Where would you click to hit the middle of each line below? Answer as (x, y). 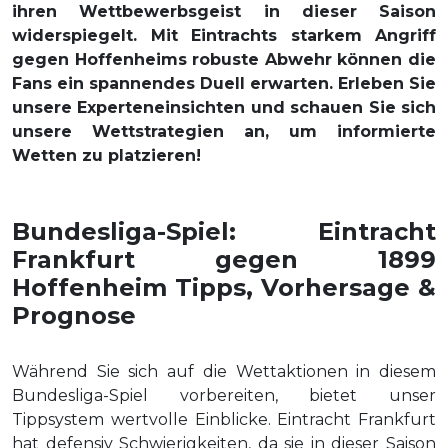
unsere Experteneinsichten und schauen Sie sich (224, 107)
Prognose (74, 315)
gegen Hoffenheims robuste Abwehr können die (224, 59)
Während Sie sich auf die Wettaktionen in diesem (224, 371)
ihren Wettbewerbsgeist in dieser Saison (224, 11)
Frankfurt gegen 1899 (224, 259)
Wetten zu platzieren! (106, 155)
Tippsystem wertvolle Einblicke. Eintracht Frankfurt (224, 419)
